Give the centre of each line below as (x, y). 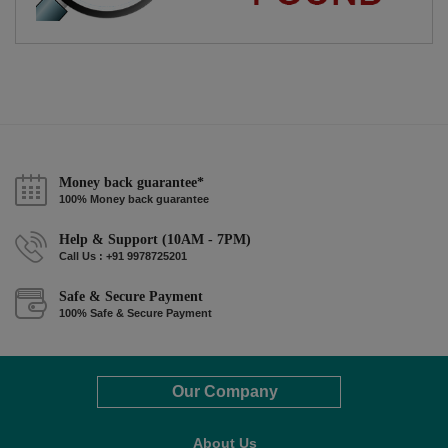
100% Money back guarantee (134, 199)
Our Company (225, 392)
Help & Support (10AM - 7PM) (155, 240)
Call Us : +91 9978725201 (123, 256)
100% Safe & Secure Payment (135, 313)
